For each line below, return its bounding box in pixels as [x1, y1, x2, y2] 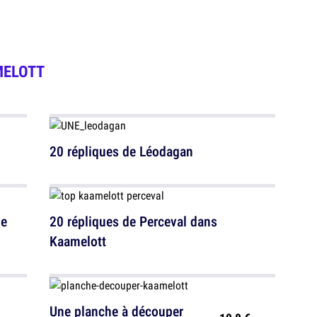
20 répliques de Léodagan [50, 142, 193, 161]
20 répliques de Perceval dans [50, 212, 217, 231]
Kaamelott [50, 231, 106, 251]
